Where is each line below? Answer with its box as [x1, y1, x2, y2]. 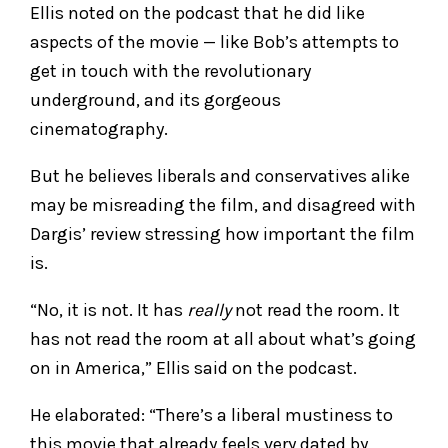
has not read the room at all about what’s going [30, 327, 416, 350]
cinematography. [30, 117, 168, 140]
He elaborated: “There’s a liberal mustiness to [30, 403, 393, 426]
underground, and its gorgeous [30, 88, 281, 111]
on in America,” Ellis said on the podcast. [30, 356, 357, 379]
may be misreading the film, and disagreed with [30, 193, 416, 216]
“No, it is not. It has [30, 298, 187, 321]
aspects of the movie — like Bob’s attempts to [30, 30, 399, 53]
